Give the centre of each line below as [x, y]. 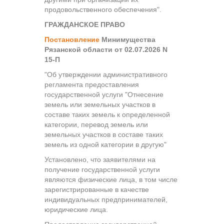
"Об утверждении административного [106, 74]
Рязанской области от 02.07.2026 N [106, 49]
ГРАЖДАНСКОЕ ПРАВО [85, 24]
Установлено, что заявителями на [100, 159]
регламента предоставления [92, 84]
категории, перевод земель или [96, 124]
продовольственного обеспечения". [103, 9]
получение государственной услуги [102, 169]
